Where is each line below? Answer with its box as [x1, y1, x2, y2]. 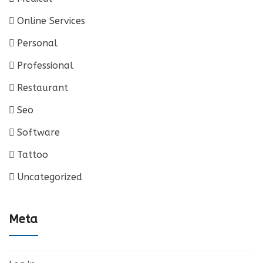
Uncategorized [17, 171, 82, 183]
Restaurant [17, 82, 68, 93]
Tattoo [17, 149, 48, 160]
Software [17, 127, 60, 138]
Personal [17, 38, 58, 49]
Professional [17, 60, 73, 71]
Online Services [17, 15, 85, 26]
